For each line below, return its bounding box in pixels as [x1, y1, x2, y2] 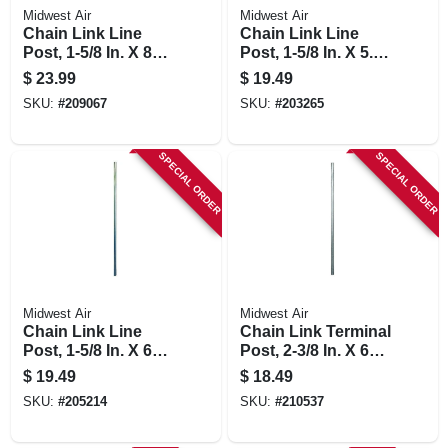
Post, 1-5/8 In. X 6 [22, 341, 152, 359]
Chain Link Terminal [239, 322, 391, 340]
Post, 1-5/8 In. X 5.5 [239, 43, 382, 61]
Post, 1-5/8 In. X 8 [22, 43, 152, 61]
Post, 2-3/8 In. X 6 [239, 341, 369, 359]
